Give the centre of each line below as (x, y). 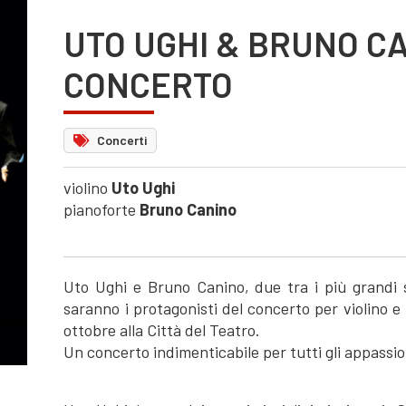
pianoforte (102, 209)
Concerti (120, 140)
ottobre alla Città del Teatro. (162, 330)
